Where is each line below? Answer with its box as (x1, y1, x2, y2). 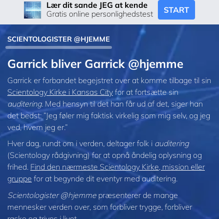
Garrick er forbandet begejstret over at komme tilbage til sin (7, 75, 211, 85)
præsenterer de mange (96, 190, 178, 200)
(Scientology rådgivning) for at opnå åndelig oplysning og (7, 150, 202, 160)
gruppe (7, 174, 32, 184)
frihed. (7, 162, 30, 172)
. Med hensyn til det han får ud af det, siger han (42, 98, 203, 109)
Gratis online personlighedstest (46, 9, 153, 19)
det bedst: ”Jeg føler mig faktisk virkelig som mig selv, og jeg (7, 110, 210, 120)
